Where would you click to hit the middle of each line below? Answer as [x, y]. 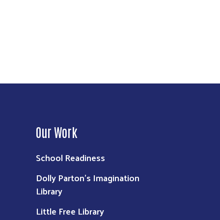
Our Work [57, 132]
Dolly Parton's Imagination [88, 178]
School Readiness [70, 158]
